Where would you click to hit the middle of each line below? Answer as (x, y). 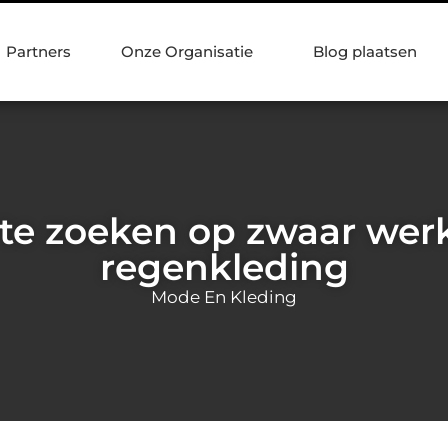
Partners (38, 51)
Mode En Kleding (224, 296)
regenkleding (224, 266)
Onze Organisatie (187, 51)
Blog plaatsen (365, 51)
